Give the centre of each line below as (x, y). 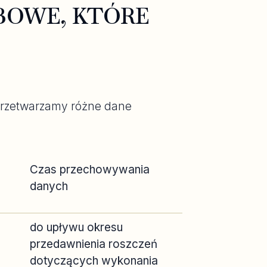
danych (49, 186)
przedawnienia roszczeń (94, 244)
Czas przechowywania (90, 170)
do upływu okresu (76, 227)
